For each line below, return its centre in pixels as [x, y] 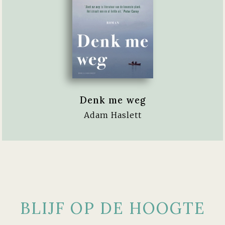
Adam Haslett [113, 115]
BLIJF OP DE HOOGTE [113, 208]
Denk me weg [113, 100]
